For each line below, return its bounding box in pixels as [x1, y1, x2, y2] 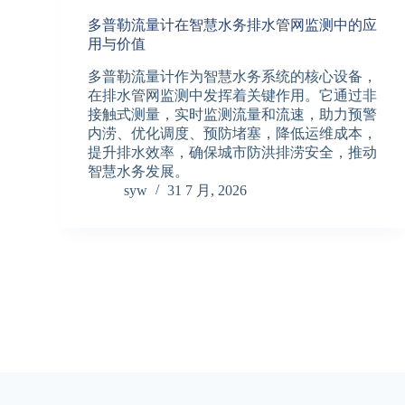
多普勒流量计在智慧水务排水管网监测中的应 [88, 17, 378, 33]
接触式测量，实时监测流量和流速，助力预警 [88, 107, 378, 123]
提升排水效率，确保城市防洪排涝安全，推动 [88, 145, 378, 161]
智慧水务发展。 [88, 164, 190, 180]
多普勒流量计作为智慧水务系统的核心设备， [88, 69, 378, 85]
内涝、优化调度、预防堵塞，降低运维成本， [88, 126, 378, 142]
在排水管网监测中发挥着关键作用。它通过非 [88, 88, 378, 104]
